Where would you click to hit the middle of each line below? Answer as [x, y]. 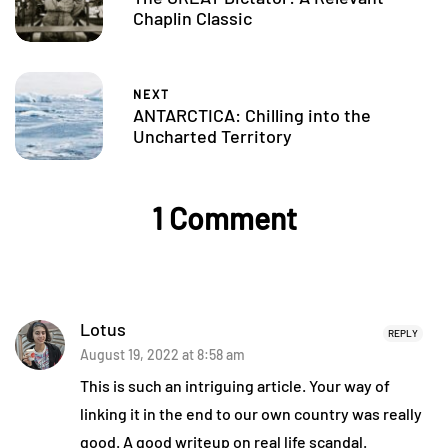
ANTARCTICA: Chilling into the [252, 115]
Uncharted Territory [212, 136]
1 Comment [224, 217]
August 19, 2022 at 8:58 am [162, 354]
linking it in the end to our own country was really [251, 413]
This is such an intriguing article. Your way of [235, 385]
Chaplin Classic [192, 18]
